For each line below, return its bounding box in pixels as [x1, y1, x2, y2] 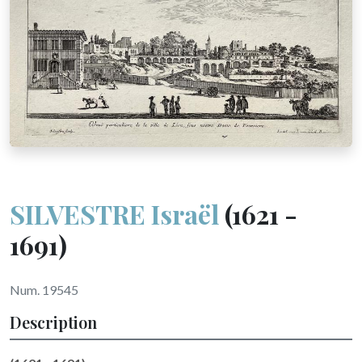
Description [10, 310, 97, 333]
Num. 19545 [10, 281, 78, 297]
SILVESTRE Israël [10, 196, 219, 231]
